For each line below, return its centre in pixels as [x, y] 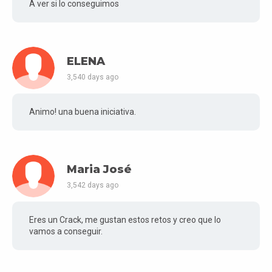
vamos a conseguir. [66, 231]
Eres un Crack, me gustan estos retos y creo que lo [125, 219]
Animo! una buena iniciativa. [83, 111]
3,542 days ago [93, 185]
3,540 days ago [93, 77]
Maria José [99, 169]
